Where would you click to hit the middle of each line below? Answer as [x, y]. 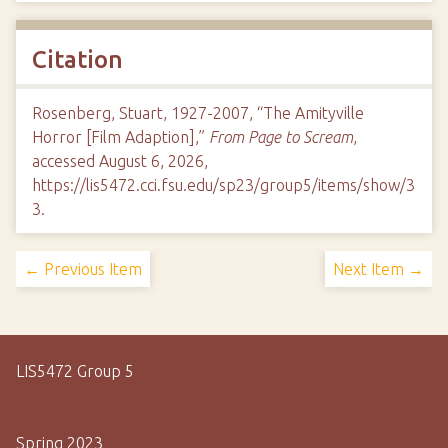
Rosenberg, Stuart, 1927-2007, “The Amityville [198, 113]
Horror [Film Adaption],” [120, 137]
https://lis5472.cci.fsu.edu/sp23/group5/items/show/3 [223, 185]
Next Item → [378, 269]
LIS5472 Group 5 [75, 371]
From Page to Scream [281, 137]
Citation [77, 59]
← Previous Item [83, 269]
